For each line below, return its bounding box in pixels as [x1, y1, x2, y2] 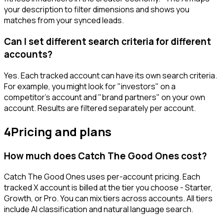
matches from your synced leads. [4, 15, 124, 26]
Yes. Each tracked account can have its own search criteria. [4, 70, 217, 81]
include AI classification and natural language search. [4, 204, 193, 215]
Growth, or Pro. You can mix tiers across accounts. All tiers [4, 193, 213, 204]
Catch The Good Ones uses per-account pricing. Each [4, 171, 200, 183]
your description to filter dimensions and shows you [4, 4, 189, 15]
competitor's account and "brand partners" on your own [4, 91, 205, 103]
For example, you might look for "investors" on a [4, 80, 176, 92]
